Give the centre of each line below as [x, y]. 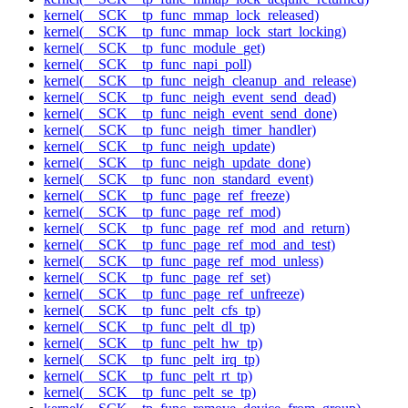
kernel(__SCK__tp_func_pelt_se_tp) [150, 393]
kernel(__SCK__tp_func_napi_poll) [148, 65]
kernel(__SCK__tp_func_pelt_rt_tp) [148, 376]
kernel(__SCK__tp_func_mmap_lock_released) [181, 15]
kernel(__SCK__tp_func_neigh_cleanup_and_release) [200, 81]
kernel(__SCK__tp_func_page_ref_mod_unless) [184, 261]
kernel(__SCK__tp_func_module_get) [154, 48]
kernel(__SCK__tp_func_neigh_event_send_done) [190, 114]
